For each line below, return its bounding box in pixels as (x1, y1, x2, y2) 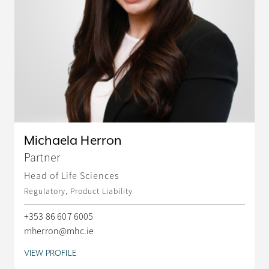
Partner (24, 150, 61, 165)
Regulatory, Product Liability (24, 186, 133, 197)
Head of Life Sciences (24, 170, 119, 183)
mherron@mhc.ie (24, 225, 94, 238)
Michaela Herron (24, 133, 122, 148)
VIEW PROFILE (24, 247, 76, 259)
